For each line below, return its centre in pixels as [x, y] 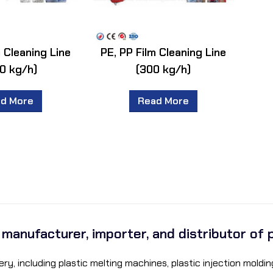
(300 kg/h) [164, 69]
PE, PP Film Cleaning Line [164, 52]
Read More [164, 101]
